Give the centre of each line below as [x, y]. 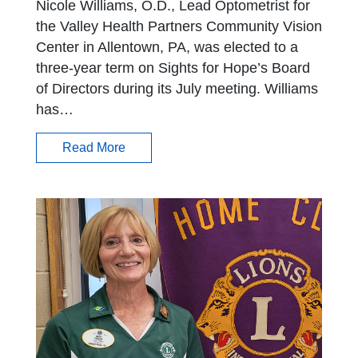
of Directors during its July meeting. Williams [177, 89]
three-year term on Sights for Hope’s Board [173, 68]
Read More [94, 148]
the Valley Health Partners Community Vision [179, 27]
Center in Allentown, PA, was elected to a [167, 48]
